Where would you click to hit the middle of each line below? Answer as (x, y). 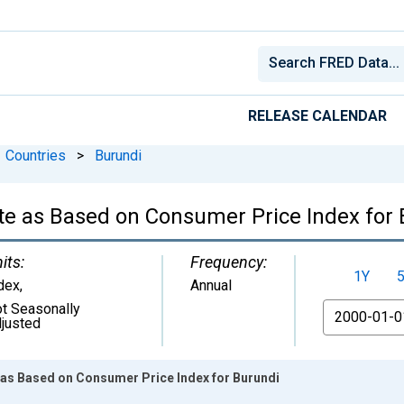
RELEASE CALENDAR (317, 115)
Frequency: (229, 262)
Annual (211, 285)
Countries (36, 155)
